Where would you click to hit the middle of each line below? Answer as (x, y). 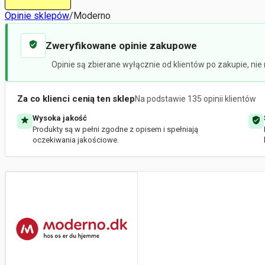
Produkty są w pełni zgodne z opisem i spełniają (115, 129)
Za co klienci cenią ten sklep (76, 99)
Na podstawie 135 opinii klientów (195, 99)
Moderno (92, 15)
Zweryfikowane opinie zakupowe (121, 46)
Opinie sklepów (37, 15)
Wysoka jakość (60, 118)
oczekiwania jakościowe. (76, 140)
